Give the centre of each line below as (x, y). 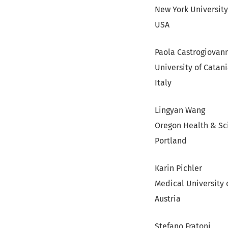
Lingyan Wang (180, 110)
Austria (168, 199)
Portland (171, 141)
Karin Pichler (178, 168)
